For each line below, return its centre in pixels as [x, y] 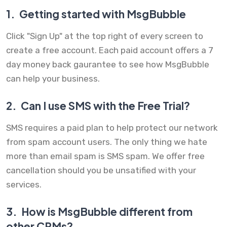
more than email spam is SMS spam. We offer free [105, 156]
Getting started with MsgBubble [102, 14]
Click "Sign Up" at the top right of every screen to [105, 36]
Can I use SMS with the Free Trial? [104, 106]
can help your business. [53, 79]
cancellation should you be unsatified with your [101, 171]
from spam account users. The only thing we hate [107, 142]
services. [24, 185]
